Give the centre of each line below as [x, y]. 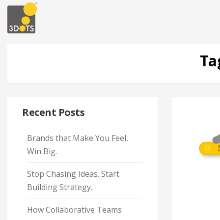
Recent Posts [53, 112]
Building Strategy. [60, 187]
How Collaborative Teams [74, 210]
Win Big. [42, 151]
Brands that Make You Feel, [78, 138]
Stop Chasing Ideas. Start [73, 174]
